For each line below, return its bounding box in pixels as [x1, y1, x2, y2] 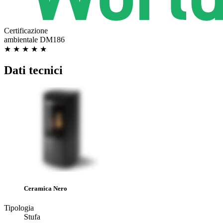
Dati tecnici [4, 64, 63, 77]
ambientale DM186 [4, 35, 65, 44]
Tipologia [4, 204, 34, 213]
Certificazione [4, 26, 48, 35]
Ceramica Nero [24, 185, 67, 193]
